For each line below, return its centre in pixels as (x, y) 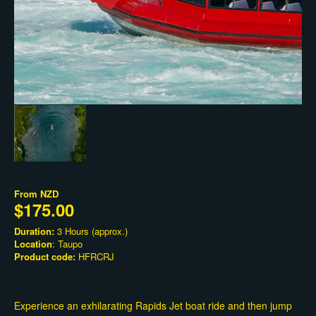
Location (33, 244)
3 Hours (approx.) (91, 231)
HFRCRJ (95, 257)
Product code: (45, 257)
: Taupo (67, 244)
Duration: (34, 231)
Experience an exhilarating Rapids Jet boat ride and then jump (153, 306)
